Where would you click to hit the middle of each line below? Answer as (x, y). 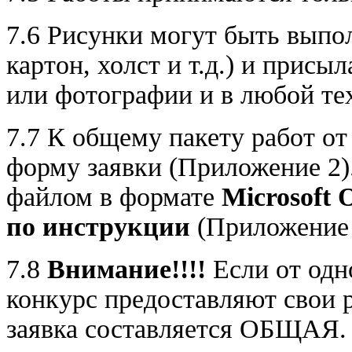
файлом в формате (114, 196)
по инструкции (102, 226)
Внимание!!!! (126, 269)
